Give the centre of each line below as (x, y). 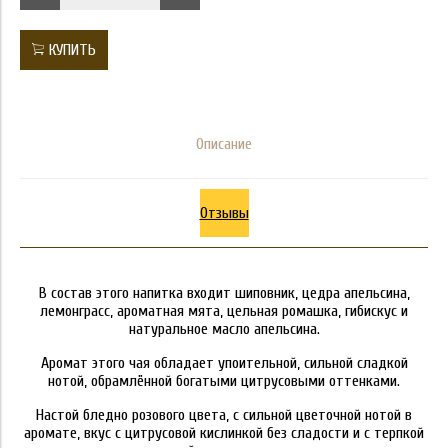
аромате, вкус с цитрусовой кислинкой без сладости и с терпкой (224, 433)
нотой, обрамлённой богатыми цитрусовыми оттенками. (224, 381)
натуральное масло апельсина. (224, 329)
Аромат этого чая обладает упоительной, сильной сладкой (224, 363)
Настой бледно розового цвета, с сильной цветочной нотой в (224, 415)
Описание (224, 144)
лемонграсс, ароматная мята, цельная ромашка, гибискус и (224, 311)
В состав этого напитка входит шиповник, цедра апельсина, (224, 293)
